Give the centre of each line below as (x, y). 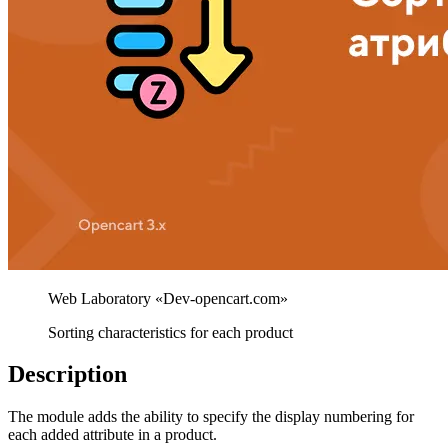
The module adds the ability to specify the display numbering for (211, 417)
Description (67, 374)
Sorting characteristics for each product (170, 332)
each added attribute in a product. (112, 435)
